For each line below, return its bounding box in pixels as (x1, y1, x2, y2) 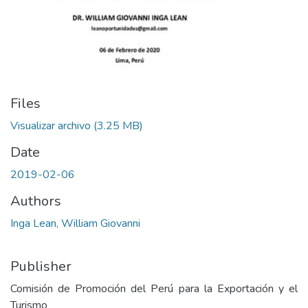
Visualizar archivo (10, 118, 91, 133)
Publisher (10, 257, 71, 276)
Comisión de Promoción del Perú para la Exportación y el (10, 281, 298, 296)
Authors (10, 192, 61, 210)
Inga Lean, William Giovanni (10, 216, 140, 231)
